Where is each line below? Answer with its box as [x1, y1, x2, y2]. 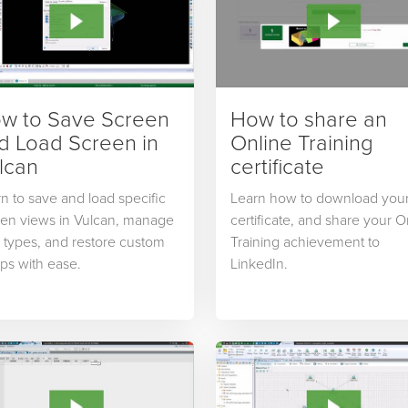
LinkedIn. [230, 253, 289, 274]
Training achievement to [230, 231, 381, 252]
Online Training [230, 127, 374, 158]
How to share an [230, 103, 388, 134]
